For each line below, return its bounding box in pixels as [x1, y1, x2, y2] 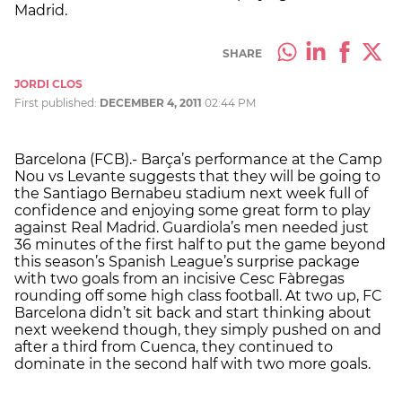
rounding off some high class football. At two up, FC [14, 286, 382, 304]
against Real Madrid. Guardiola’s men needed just [14, 218, 369, 236]
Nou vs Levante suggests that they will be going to [14, 167, 380, 185]
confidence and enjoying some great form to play [14, 201, 371, 219]
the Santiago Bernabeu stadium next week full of [14, 184, 368, 202]
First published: [14, 95, 100, 109]
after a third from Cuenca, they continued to [14, 337, 333, 355]
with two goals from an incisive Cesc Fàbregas [14, 269, 345, 287]
